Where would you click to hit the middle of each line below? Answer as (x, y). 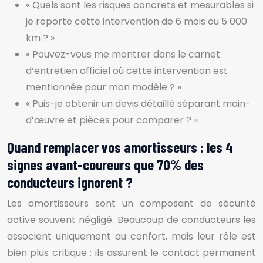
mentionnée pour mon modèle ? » (104, 87)
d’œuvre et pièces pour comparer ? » (112, 120)
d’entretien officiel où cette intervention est (127, 71)
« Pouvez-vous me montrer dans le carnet (123, 54)
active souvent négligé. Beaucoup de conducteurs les (131, 220)
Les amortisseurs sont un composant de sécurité (131, 203)
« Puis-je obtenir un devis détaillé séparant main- (138, 104)
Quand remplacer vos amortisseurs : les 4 (120, 147)
